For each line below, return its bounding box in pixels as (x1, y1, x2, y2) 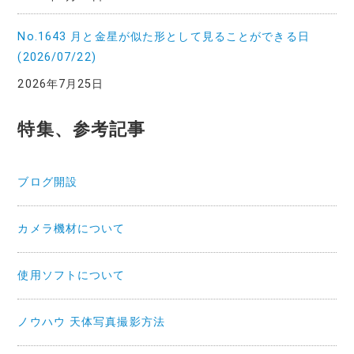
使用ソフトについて (17, 268, 126, 282)
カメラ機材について (17, 221, 126, 235)
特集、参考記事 (17, 119, 146, 139)
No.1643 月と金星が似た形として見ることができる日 (17, 29, 310, 43)
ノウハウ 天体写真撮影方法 (17, 314, 165, 329)
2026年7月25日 (17, 77, 104, 91)
